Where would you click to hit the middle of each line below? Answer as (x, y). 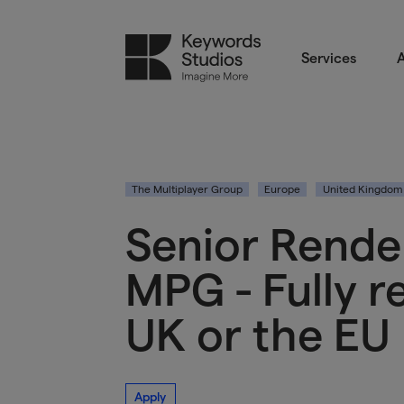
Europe (283, 189)
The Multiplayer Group (187, 189)
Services (329, 58)
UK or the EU (257, 335)
